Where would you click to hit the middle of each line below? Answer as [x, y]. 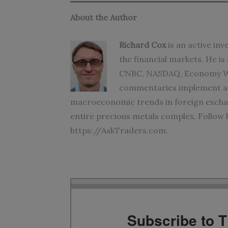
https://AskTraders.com [118, 130]
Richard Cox [142, 45]
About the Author [104, 17]
